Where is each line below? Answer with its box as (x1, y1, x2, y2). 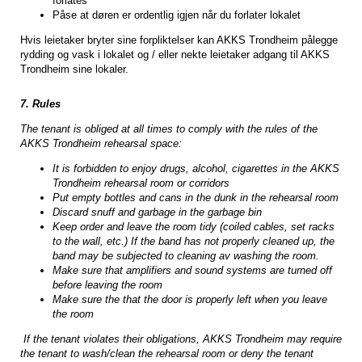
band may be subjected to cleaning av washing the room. (53, 250, 319, 263)
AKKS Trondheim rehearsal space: (20, 137, 182, 150)
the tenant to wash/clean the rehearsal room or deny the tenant (20, 347, 314, 360)
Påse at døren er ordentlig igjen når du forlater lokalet (53, 9, 301, 22)
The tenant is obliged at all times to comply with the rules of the (20, 123, 318, 136)
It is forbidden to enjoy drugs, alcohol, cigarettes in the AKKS (53, 162, 339, 175)
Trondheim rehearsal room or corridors (53, 177, 229, 190)
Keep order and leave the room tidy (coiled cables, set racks (53, 221, 335, 234)
